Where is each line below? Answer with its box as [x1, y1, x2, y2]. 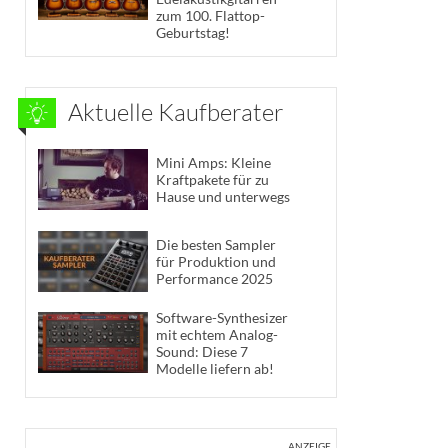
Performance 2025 [156, 269, 273, 287]
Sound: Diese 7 [156, 342, 248, 360]
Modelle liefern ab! [156, 359, 274, 377]
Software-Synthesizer [156, 308, 288, 326]
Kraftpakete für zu [156, 171, 269, 189]
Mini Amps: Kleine [156, 154, 271, 172]
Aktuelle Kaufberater [68, 96, 284, 127]
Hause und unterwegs [156, 188, 290, 206]
